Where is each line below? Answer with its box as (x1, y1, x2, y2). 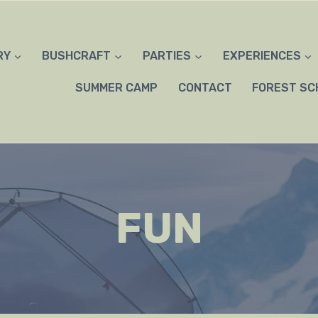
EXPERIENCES (222, 49, 301, 63)
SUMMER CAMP (75, 80, 158, 94)
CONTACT (177, 80, 232, 94)
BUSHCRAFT (42, 49, 111, 63)
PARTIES (143, 49, 192, 63)
